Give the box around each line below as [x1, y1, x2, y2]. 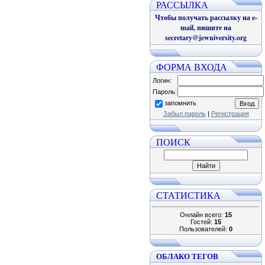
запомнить [164, 99, 196, 107]
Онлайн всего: [180, 211, 225, 218]
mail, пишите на [180, 22, 231, 33]
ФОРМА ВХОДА [156, 60, 227, 73]
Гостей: [190, 218, 214, 225]
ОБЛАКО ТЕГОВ [156, 250, 218, 262]
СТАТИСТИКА [156, 189, 221, 201]
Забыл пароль [163, 110, 206, 117]
